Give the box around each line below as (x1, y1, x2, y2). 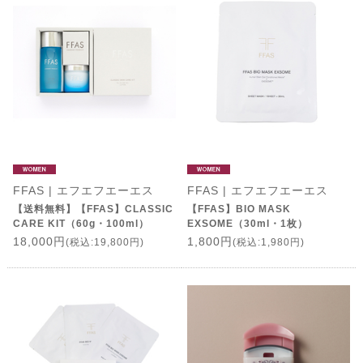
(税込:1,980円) (232, 237, 305, 249)
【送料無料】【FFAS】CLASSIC (12, 203, 173, 216)
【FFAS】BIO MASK (186, 203, 291, 216)
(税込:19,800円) (65, 237, 144, 249)
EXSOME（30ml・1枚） (186, 218, 308, 230)
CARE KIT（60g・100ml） (12, 218, 149, 230)
